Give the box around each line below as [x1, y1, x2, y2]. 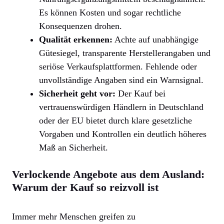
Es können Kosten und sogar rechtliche [39, 7, 181, 17]
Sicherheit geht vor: [39, 88, 115, 98]
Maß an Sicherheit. [39, 142, 108, 152]
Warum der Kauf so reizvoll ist [12, 180, 158, 193]
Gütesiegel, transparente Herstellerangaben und [39, 47, 210, 58]
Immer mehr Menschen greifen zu [12, 211, 135, 221]
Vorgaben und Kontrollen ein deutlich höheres [39, 128, 206, 139]
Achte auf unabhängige [112, 34, 198, 44]
